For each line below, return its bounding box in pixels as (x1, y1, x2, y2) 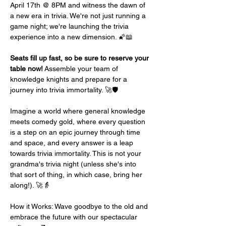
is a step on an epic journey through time (10, 128, 142, 136)
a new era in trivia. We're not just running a (10, 12, 148, 20)
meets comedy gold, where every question (10, 118, 147, 126)
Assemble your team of (43, 65, 120, 73)
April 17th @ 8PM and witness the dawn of (10, 1, 147, 9)
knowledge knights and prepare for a (10, 75, 129, 83)
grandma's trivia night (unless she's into (10, 160, 138, 168)
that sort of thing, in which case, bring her (10, 171, 144, 179)
